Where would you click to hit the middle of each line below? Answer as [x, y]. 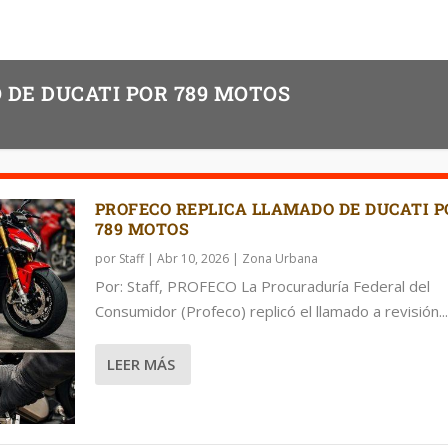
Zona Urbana [279, 258]
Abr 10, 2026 [192, 258]
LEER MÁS [140, 364]
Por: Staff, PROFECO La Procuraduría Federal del [262, 285]
